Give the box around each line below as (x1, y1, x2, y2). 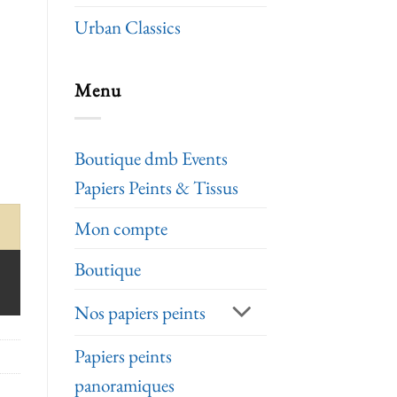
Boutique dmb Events (74, 145, 228, 170)
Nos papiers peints (74, 300, 206, 324)
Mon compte (74, 215, 167, 240)
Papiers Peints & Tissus (74, 175, 238, 199)
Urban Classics (74, 15, 181, 40)
